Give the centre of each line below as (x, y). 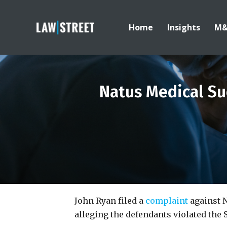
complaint (167, 201)
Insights (184, 27)
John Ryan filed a (110, 201)
